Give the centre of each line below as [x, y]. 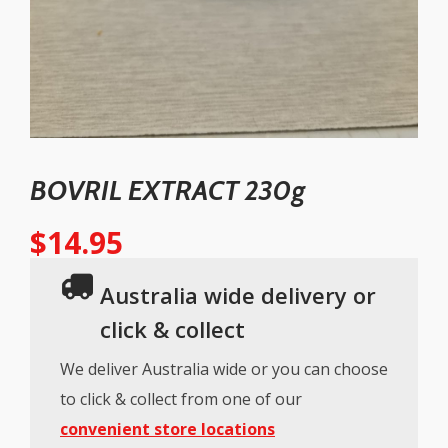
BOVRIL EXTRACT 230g [167, 190]
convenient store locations [167, 428]
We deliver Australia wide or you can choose [224, 368]
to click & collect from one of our [181, 398]
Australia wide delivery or [238, 294]
